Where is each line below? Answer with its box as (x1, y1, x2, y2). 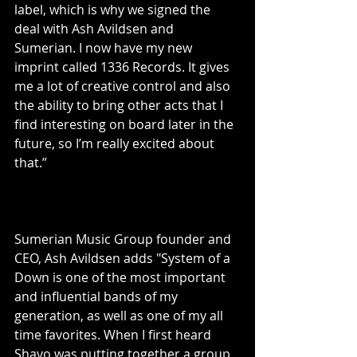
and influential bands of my (14, 288, 181, 306)
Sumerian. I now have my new (14, 39, 195, 57)
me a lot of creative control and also (14, 77, 233, 96)
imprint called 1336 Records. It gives (14, 58, 233, 76)
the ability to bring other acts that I (14, 96, 226, 115)
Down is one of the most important (14, 269, 229, 287)
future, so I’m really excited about (14, 135, 218, 153)
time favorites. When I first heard (14, 326, 214, 344)
